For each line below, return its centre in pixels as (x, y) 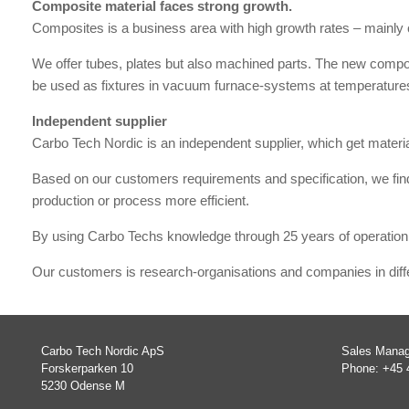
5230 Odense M (83, 385)
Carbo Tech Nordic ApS (103, 351)
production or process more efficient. (141, 200)
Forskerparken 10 (87, 368)
